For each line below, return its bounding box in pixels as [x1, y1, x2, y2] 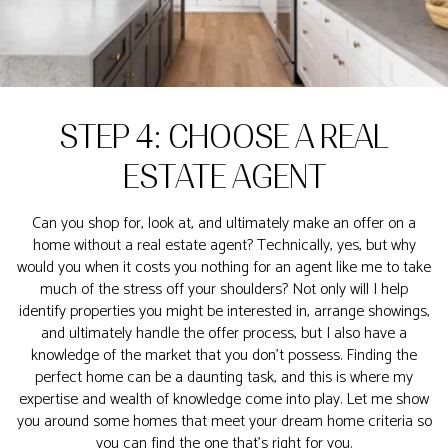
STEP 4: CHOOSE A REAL [59, 118, 389, 156]
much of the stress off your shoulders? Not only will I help [40, 276, 408, 303]
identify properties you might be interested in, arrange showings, [18, 298, 430, 325]
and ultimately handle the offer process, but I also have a [41, 320, 407, 347]
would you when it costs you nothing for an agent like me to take [17, 254, 431, 281]
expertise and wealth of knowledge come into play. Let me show [19, 386, 429, 413]
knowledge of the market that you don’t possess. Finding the [31, 342, 417, 369]
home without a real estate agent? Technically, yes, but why [32, 232, 416, 259]
